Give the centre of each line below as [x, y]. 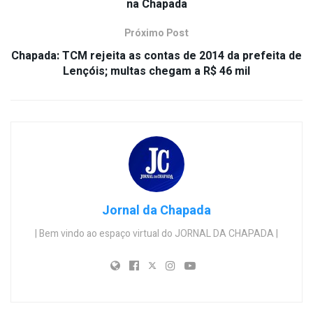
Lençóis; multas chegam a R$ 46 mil [156, 71]
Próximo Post [156, 33]
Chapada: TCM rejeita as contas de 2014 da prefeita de [156, 56]
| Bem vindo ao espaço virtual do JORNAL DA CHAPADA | [156, 233]
